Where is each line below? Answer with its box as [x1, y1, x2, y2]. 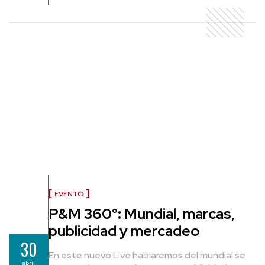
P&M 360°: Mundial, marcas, [49, 203, 235, 224]
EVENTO [54, 189, 83, 199]
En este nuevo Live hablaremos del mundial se [49, 248, 245, 261]
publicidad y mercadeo [49, 221, 200, 241]
